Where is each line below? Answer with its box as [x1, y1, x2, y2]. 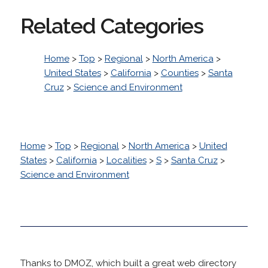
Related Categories [20, 13, 203, 38]
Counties [160, 67, 199, 78]
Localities [106, 154, 147, 166]
